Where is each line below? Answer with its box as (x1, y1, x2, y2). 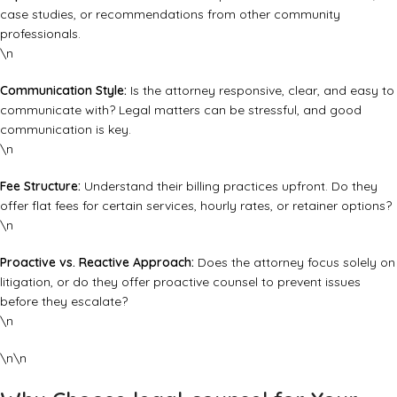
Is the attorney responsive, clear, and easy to (127, 82, 394, 99)
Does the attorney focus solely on (194, 254, 395, 271)
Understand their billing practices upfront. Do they (81, 178, 378, 195)
